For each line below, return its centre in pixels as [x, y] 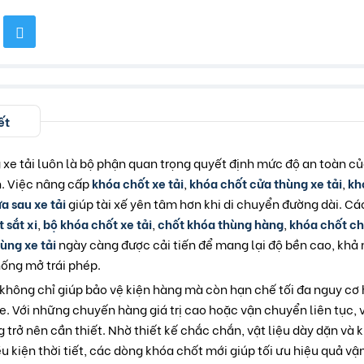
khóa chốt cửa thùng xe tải [266, 183]
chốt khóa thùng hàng [221, 224]
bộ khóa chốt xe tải [97, 224]
